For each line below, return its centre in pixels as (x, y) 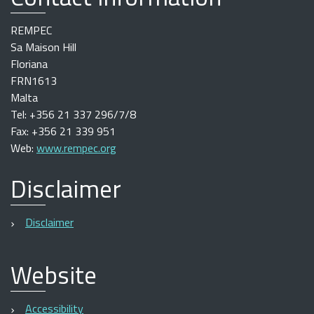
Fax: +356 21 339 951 (63, 131)
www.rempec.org (76, 148)
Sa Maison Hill (43, 47)
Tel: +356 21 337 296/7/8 (73, 114)
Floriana (29, 63)
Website (54, 274)
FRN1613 (34, 80)
